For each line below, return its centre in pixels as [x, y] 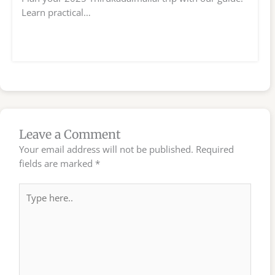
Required [215, 149]
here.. [31, 204]
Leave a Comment [70, 134]
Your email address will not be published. [107, 149]
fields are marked [57, 163]
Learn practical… [56, 12]
